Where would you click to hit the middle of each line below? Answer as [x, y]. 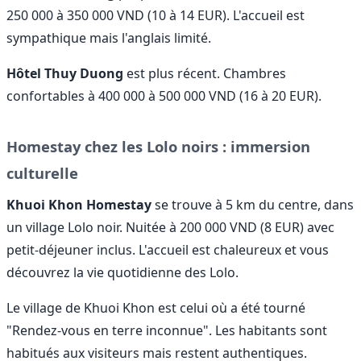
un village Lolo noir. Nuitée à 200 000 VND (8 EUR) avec [170, 228]
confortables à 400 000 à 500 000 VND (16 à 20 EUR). [164, 96]
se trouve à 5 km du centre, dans [253, 205]
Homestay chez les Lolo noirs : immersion [158, 147]
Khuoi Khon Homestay [79, 205]
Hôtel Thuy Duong [65, 73]
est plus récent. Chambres [205, 73]
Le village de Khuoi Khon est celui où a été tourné [156, 308]
